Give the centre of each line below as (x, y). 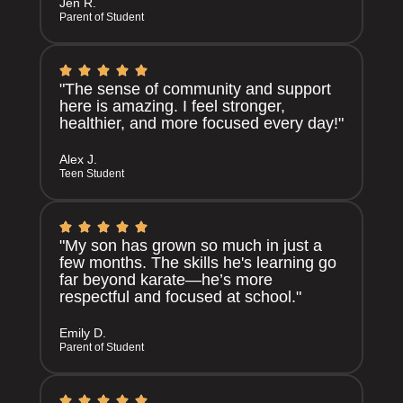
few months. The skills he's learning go (198, 262)
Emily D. (83, 332)
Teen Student (92, 173)
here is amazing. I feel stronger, (172, 106)
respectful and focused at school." (180, 296)
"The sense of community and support (195, 89)
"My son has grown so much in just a (191, 245)
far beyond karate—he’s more (166, 279)
